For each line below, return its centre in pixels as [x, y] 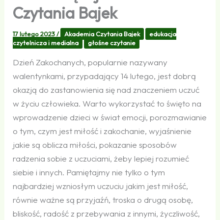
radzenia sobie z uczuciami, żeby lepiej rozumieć [101, 158]
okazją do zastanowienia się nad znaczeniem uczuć [106, 89]
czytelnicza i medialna [46, 42]
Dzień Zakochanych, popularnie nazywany [90, 62]
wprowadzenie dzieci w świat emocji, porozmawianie [110, 117]
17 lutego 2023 [35, 34]
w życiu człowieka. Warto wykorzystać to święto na [107, 103]
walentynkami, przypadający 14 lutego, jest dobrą [105, 76]
